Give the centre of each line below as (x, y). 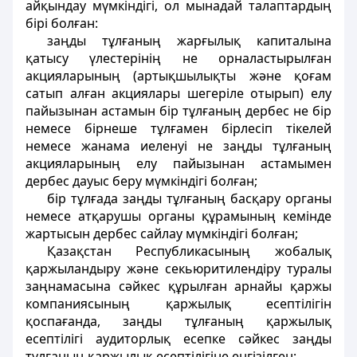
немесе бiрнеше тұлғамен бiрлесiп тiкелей (178, 128)
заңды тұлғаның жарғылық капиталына (189, 41)
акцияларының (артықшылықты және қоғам (178, 76)
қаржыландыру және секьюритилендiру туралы (178, 269)
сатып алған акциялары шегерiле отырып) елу (178, 93)
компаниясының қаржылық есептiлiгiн (178, 304)
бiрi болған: (62, 23)
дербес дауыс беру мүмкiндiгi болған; (141, 181)
